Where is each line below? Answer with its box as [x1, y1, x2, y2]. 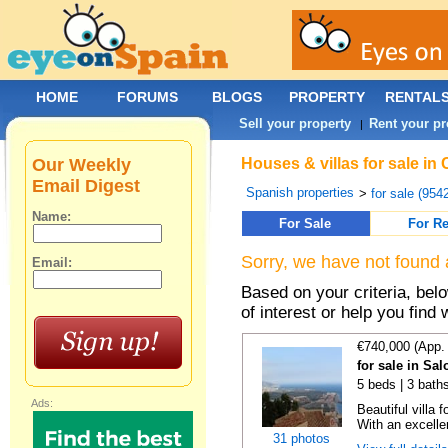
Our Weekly [32, 155, 132, 175]
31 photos [273, 431, 330, 446]
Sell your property [239, 116, 352, 131]
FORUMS [117, 89, 178, 105]
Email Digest [32, 176, 141, 196]
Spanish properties [246, 185, 355, 200]
